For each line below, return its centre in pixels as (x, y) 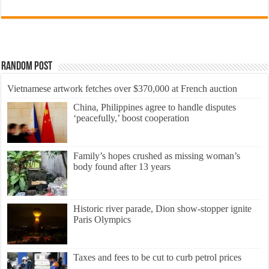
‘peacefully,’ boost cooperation (131, 118)
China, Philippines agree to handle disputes (155, 107)
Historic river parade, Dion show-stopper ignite (163, 209)
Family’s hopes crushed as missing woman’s (157, 156)
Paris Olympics (102, 220)
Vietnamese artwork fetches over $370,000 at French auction (122, 89)
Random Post (27, 67)
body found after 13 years (122, 167)
